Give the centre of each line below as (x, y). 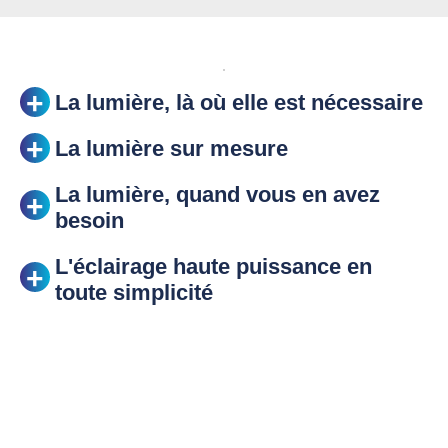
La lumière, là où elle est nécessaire (239, 102)
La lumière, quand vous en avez (217, 194)
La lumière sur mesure (171, 148)
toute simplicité (134, 292)
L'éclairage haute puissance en (213, 266)
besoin (89, 220)
